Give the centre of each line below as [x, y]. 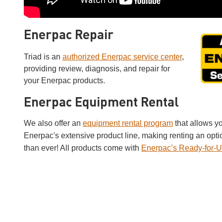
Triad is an [43, 56]
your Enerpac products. [64, 80]
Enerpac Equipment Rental [101, 103]
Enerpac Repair [68, 35]
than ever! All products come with [82, 148]
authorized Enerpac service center [122, 56]
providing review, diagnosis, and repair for [97, 68]
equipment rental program [128, 123]
